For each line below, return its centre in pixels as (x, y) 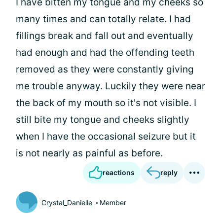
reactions (119, 172)
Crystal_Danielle (67, 202)
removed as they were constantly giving (105, 69)
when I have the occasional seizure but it (106, 136)
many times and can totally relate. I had (103, 19)
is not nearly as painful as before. (89, 153)
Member (113, 202)
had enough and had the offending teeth (105, 53)
